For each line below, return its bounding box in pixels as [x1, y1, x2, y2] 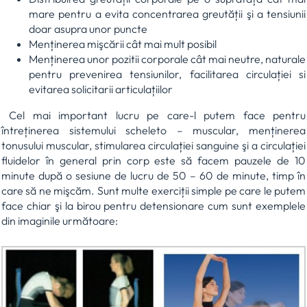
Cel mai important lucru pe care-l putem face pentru [1, 108, 306, 122]
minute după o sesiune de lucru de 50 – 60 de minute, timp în [1, 168, 306, 182]
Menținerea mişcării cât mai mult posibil [29, 36, 217, 51]
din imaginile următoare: [1, 213, 118, 228]
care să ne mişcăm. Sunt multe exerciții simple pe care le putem [1, 183, 306, 197]
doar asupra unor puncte [29, 21, 147, 36]
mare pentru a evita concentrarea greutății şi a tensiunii [29, 6, 306, 21]
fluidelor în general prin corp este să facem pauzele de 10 [1, 153, 306, 167]
